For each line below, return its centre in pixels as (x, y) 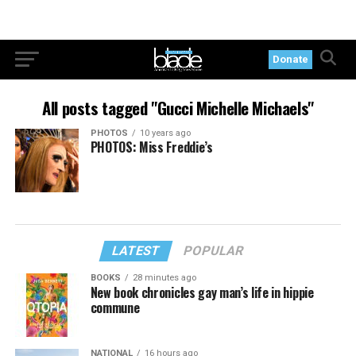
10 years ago (165, 133)
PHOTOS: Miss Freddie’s (151, 147)
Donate (291, 59)
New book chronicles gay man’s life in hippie (202, 292)
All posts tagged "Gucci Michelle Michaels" (178, 108)
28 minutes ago (164, 278)
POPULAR (214, 251)
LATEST (137, 251)
